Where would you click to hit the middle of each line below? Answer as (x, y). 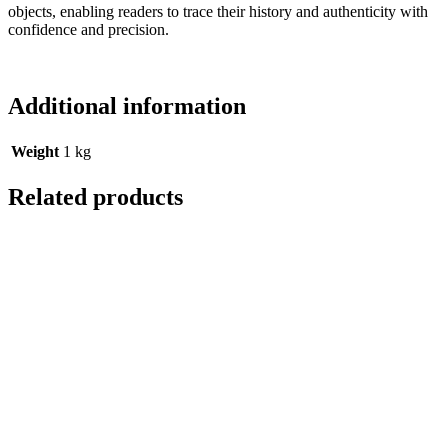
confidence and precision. (88, 30)
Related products (95, 196)
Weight (35, 151)
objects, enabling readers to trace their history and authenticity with (218, 12)
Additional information (127, 106)
